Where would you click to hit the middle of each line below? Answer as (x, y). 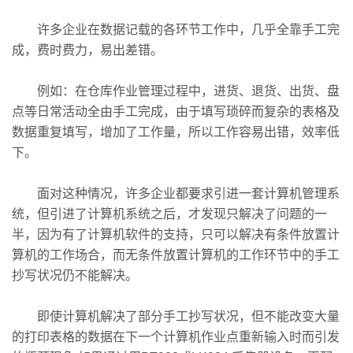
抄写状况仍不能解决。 (75, 275)
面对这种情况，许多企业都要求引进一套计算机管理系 (176, 193)
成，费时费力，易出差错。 (87, 50)
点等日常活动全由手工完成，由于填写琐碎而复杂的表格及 (176, 111)
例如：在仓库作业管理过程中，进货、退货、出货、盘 (176, 91)
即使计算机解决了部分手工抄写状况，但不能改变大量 (176, 316)
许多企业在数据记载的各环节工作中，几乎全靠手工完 (176, 30)
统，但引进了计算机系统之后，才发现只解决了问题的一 (169, 214)
